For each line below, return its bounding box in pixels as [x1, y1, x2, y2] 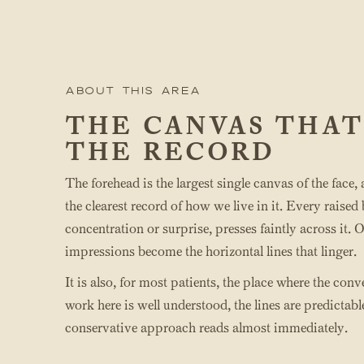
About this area [65, 82, 201, 97]
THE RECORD [65, 133, 274, 168]
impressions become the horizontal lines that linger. [65, 243, 357, 259]
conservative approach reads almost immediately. [65, 319, 348, 336]
